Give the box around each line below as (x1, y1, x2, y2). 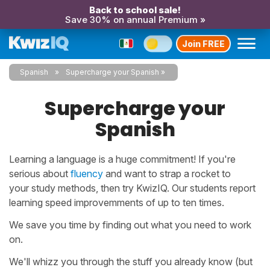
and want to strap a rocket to (103, 168, 231, 180)
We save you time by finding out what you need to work (9, 219, 251, 231)
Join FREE (182, 38, 225, 49)
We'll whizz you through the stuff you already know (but (9, 256, 253, 268)
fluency (71, 168, 103, 180)
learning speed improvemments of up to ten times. (9, 196, 224, 209)
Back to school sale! (89, 4, 181, 16)
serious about (9, 168, 71, 180)
